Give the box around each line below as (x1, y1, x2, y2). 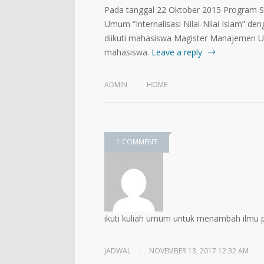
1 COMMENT (116, 136, 157, 147)
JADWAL (104, 245, 131, 256)
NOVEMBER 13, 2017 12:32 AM (149, 245, 249, 256)
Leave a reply (151, 46, 202, 58)
